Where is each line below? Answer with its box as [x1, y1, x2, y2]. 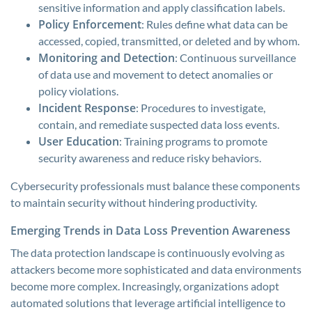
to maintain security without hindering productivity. [10, 196, 257, 209]
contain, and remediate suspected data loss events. [38, 118, 279, 131]
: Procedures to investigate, [136, 101, 265, 114]
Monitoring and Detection [38, 50, 175, 65]
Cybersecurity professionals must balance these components [10, 179, 300, 192]
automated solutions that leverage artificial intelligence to [10, 296, 286, 309]
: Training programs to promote [119, 134, 267, 148]
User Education [38, 134, 119, 149]
